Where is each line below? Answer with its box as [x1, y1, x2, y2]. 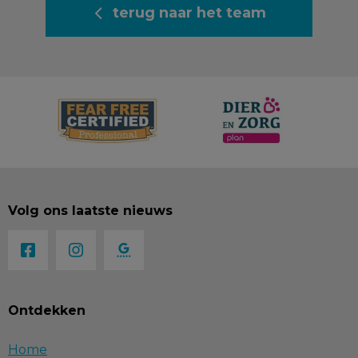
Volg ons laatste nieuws [8, 203, 173, 218]
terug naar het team [112, 4, 266, 22]
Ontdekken [8, 303, 86, 318]
